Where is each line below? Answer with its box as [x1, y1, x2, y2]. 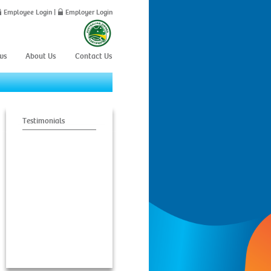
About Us [25, 51, 56, 61]
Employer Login [65, 8, 113, 16]
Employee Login [4, 8, 52, 16]
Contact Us [74, 51, 112, 61]
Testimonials [22, 116, 65, 126]
